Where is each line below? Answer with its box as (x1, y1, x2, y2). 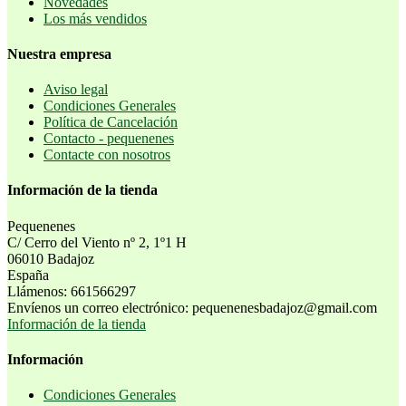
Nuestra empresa (7, 45, 111, 62)
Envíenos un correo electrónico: (7, 299, 192, 315)
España (7, 266, 49, 283)
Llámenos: (7, 283, 71, 299)
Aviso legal (43, 82, 108, 98)
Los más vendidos (43, 10, 147, 26)
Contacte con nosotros (43, 147, 170, 163)
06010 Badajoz (7, 250, 94, 266)
